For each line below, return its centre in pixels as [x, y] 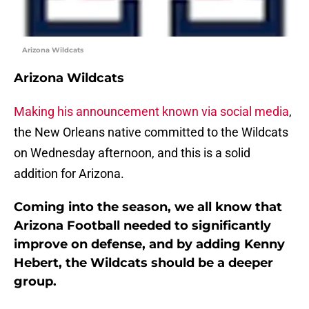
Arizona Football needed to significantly [142, 226]
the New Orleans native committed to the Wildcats [151, 132]
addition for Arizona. [69, 174]
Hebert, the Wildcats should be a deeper [143, 263]
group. [37, 282]
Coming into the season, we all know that [148, 207]
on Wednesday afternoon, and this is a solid [132, 153]
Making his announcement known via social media [151, 112]
